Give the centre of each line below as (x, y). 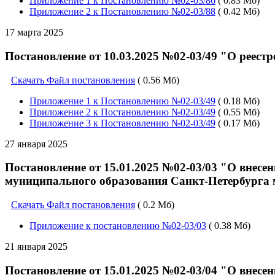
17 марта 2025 (34, 33)
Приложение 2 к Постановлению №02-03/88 (122, 12)
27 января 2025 (36, 144)
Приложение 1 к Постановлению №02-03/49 (122, 101)
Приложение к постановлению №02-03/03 (118, 226)
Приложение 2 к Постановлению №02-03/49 (122, 112)
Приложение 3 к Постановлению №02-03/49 (122, 123)
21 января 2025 (36, 247)
